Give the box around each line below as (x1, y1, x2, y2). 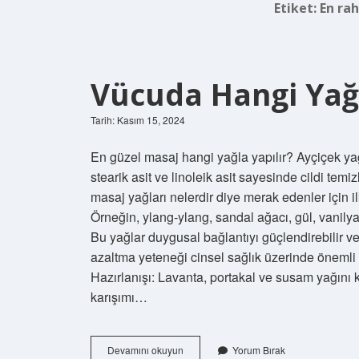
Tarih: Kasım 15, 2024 (91, 113, 185, 127)
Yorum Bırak (232, 343, 285, 357)
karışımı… (91, 288, 147, 306)
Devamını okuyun (107, 343, 184, 357)
